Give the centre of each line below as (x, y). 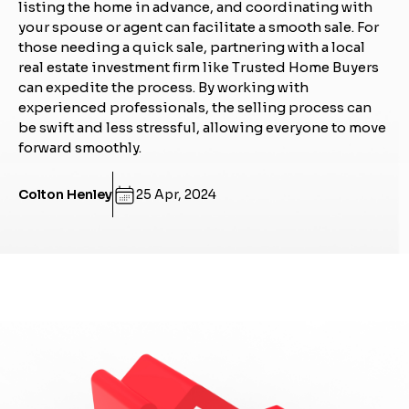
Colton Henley (65, 194)
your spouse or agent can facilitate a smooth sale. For (199, 27)
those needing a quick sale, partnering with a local (192, 47)
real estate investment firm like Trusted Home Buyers (199, 67)
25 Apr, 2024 (176, 194)
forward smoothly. (80, 147)
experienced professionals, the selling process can (195, 107)
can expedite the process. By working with (163, 87)
